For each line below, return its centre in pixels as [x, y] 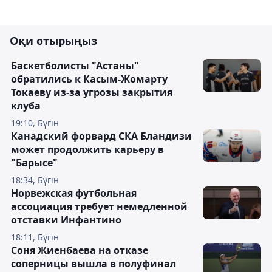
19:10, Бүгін [35, 123]
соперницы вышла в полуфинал [93, 264]
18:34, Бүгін [35, 180]
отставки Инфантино [66, 220]
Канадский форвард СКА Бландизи [101, 136]
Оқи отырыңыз [53, 41]
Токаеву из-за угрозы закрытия [92, 93]
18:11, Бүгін [35, 237]
